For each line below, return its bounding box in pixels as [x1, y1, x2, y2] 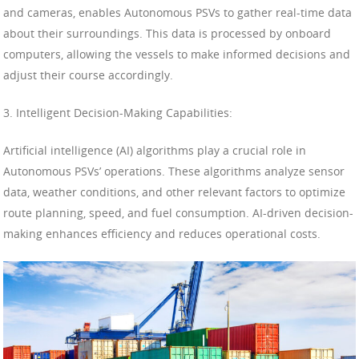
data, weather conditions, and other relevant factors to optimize [3, 184, 345, 200]
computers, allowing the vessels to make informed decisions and [3, 46, 350, 62]
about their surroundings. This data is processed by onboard [3, 25, 331, 41]
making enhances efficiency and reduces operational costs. [3, 225, 321, 241]
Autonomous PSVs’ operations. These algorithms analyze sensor [3, 163, 345, 179]
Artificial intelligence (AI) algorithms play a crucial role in [3, 142, 306, 158]
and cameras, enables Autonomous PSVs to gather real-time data [3, 4, 352, 20]
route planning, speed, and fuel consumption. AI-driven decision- [3, 204, 353, 220]
